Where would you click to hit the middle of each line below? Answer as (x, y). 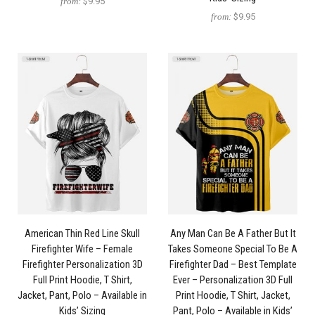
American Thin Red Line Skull (82, 234)
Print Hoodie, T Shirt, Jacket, (233, 296)
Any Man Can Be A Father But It (233, 234)
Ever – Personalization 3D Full (233, 280)
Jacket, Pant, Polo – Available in (82, 296)
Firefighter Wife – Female (82, 249)
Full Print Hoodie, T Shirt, (82, 280)
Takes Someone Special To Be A (233, 249)
